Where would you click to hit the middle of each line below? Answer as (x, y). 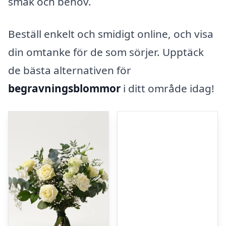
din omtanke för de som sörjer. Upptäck (106, 52)
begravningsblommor (64, 88)
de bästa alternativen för (70, 70)
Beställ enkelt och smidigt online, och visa (111, 34)
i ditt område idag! (167, 88)
